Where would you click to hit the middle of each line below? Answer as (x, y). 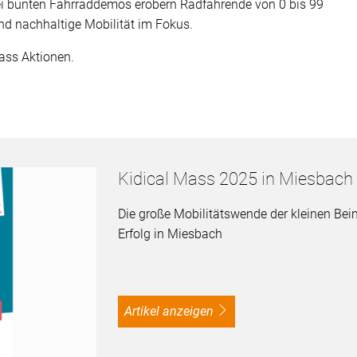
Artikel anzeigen (173, 311)
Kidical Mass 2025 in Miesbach (235, 178)
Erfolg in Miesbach (170, 233)
